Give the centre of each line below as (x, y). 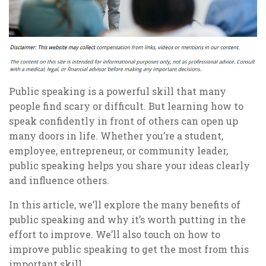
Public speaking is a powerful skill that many (118, 91)
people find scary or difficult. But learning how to (126, 106)
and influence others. (59, 180)
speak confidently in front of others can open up (123, 121)
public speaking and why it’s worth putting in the (127, 219)
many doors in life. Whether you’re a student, (116, 135)
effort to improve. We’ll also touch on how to (115, 234)
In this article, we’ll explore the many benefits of (125, 204)
